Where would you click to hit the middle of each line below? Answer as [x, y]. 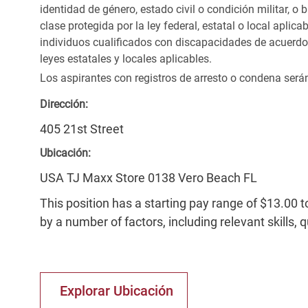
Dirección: [64, 104]
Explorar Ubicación [117, 291]
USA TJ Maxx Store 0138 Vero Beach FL [148, 178]
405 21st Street [82, 129]
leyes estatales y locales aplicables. [126, 59]
